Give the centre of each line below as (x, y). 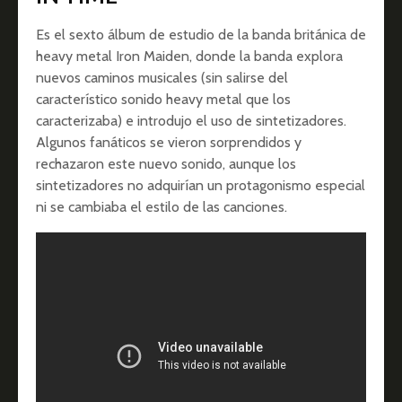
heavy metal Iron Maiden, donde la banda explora (189, 57)
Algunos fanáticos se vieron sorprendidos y (169, 143)
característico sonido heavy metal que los (163, 100)
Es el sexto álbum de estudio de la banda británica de (201, 35)
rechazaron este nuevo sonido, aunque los (166, 164)
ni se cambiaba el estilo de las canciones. (162, 207)
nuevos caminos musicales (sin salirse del (162, 78)
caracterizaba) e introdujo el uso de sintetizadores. (191, 121)
